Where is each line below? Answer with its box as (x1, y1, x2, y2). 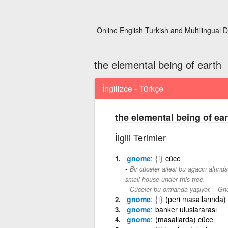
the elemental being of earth (94, 57, 221, 72)
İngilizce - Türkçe (102, 82, 163, 94)
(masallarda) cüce (155, 214, 213, 224)
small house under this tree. (125, 174, 205, 184)
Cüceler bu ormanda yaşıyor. (129, 184, 211, 194)
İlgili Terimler (115, 130, 166, 144)
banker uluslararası (155, 204, 217, 214)
